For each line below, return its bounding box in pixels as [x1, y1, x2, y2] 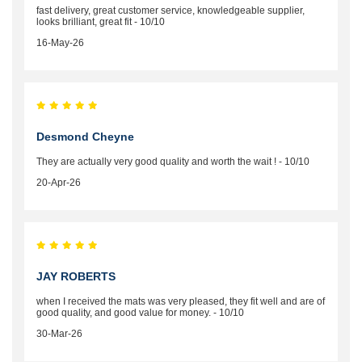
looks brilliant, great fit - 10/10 [36, 15, 165, 27]
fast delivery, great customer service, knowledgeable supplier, [36, 4, 305, 16]
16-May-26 [36, 36, 84, 48]
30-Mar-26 [36, 327, 82, 339]
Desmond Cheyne [36, 129, 134, 143]
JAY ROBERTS [36, 269, 116, 283]
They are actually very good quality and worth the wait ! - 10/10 [36, 155, 309, 167]
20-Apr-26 [36, 176, 81, 188]
